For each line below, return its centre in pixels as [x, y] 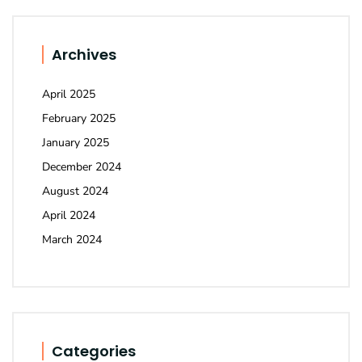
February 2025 [79, 119]
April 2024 [69, 216]
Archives [84, 55]
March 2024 [72, 240]
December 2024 [82, 167]
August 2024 [75, 192]
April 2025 [69, 95]
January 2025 [76, 143]
